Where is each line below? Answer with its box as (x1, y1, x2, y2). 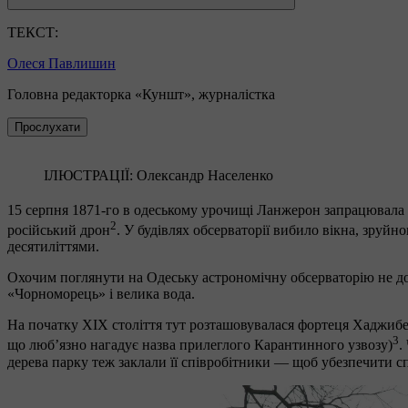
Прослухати (15, 119, 80, 134)
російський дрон (7, 222, 110, 239)
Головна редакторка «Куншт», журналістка (7, 86, 275, 102)
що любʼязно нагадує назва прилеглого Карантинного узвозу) (7, 337, 393, 353)
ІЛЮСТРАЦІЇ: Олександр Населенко (44, 167, 273, 183)
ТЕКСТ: (7, 24, 58, 40)
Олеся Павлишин (7, 55, 116, 71)
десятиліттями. (7, 239, 103, 255)
